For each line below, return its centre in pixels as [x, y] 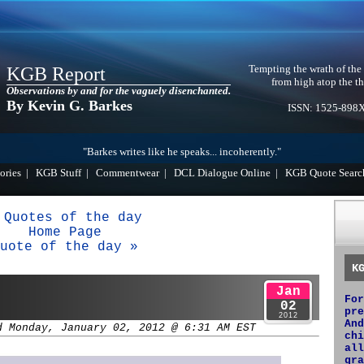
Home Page [65, 232]
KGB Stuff [58, 173]
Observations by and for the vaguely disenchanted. [119, 91]
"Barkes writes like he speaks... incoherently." [182, 152]
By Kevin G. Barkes [69, 106]
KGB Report [56, 74]
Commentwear [128, 173]
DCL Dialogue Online [222, 173]
